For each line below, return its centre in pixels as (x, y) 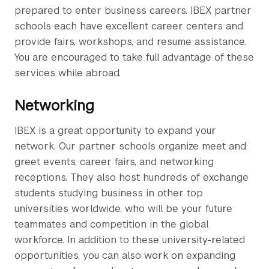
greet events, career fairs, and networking (114, 162)
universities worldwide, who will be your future (123, 209)
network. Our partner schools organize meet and (130, 146)
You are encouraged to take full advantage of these (134, 57)
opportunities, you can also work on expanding (125, 255)
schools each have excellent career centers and (129, 26)
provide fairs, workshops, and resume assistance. (130, 42)
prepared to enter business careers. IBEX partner (133, 11)
